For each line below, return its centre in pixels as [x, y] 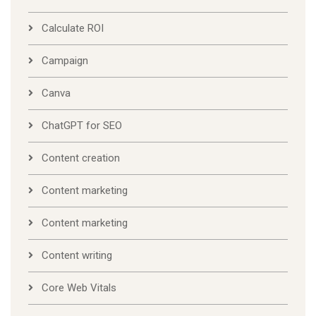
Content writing [77, 256]
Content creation [81, 158]
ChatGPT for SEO [82, 126]
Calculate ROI [73, 29]
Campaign [65, 61]
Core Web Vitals [79, 288]
